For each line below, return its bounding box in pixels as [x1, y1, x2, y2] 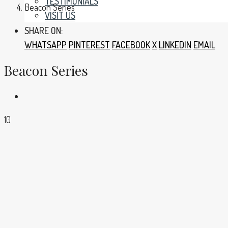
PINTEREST [69, 39, 110, 50]
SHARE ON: [24, 25, 63, 36]
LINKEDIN [159, 39, 191, 50]
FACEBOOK [112, 39, 150, 50]
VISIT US [45, 10, 75, 21]
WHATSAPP [24, 39, 67, 50]
